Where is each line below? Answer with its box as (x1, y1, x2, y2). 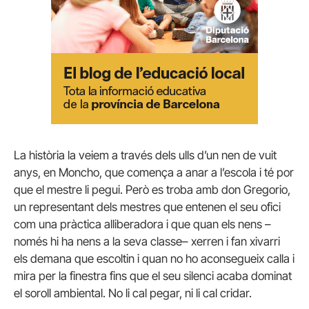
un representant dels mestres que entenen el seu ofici (14, 200, 281, 214)
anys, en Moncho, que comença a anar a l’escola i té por (14, 166, 294, 179)
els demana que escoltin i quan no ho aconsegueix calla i (14, 252, 295, 266)
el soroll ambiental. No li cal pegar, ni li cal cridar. (14, 286, 252, 300)
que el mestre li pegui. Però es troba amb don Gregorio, (14, 183, 290, 197)
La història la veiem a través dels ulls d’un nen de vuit (14, 148, 277, 162)
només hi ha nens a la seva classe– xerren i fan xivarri (14, 235, 280, 248)
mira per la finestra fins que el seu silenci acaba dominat (14, 269, 292, 283)
